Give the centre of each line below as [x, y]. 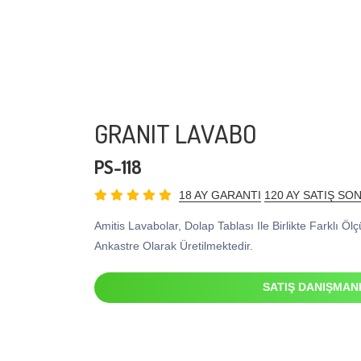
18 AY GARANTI [220, 195]
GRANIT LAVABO [176, 134]
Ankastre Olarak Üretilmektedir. [174, 246]
